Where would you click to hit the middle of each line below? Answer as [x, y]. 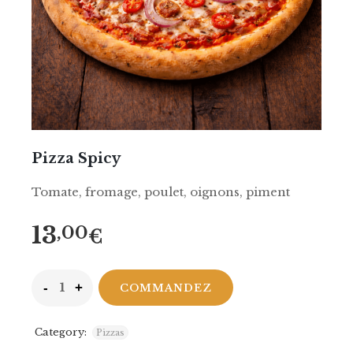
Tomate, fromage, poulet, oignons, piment [161, 192]
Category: [61, 332]
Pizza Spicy [76, 158]
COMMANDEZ [166, 288]
